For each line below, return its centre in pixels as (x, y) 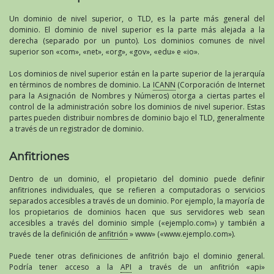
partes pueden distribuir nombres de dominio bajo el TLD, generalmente (137, 118)
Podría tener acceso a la (65, 267)
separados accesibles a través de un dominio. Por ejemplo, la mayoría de (137, 201)
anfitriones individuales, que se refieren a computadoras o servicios (137, 190)
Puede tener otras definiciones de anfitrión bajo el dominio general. (137, 256)
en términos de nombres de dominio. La (81, 85)
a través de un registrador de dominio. (76, 129)
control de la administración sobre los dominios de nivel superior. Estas (137, 107)
